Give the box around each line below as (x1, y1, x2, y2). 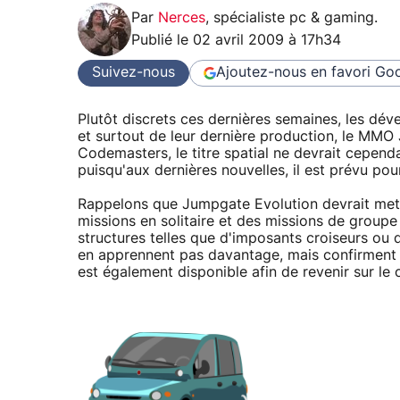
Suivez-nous (92, 65, 175, 80)
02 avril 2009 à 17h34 (193, 32, 341, 47)
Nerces (158, 10, 205, 25)
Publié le (131, 32, 193, 47)
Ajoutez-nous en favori (216, 65, 371, 80)
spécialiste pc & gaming (213, 10, 374, 25)
